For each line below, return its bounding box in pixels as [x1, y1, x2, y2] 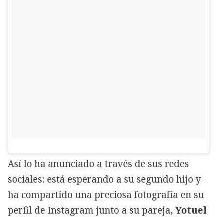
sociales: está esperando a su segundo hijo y [8, 173, 201, 186]
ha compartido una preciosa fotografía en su [8, 188, 204, 201]
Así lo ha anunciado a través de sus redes [8, 157, 189, 170]
